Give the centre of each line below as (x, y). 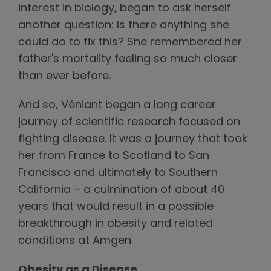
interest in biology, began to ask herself (125, 8)
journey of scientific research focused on (129, 122)
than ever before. (64, 76)
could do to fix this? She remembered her (130, 42)
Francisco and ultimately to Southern (118, 173)
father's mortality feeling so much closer (128, 59)
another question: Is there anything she (124, 25)
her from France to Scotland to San (114, 156)
